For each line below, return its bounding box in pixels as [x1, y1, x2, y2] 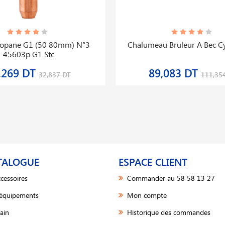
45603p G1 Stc [3, 49, 54, 59]
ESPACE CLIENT [119, 155, 187, 168]
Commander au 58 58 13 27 [125, 173, 215, 183]
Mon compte [125, 190, 167, 200]
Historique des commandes [125, 207, 210, 217]
